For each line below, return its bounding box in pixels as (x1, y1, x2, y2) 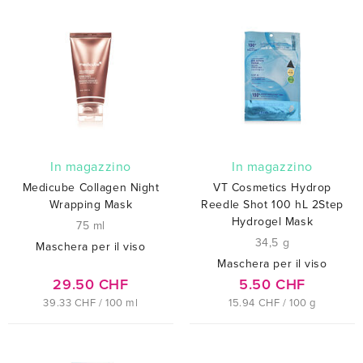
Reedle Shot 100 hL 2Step (201, 197, 344, 211)
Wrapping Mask (49, 197, 133, 211)
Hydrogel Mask (231, 214, 314, 228)
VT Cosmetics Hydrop (213, 180, 331, 194)
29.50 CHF (53, 275, 129, 293)
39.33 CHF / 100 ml (43, 296, 139, 310)
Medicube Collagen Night (22, 180, 160, 194)
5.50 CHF (239, 275, 305, 293)
